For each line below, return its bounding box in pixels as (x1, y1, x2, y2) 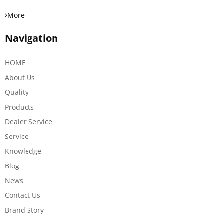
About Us (5, 73, 35, 82)
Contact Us (5, 191, 40, 200)
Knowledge (5, 146, 41, 156)
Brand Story (5, 205, 44, 215)
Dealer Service (5, 117, 52, 127)
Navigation (5, 31, 58, 45)
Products (5, 102, 34, 112)
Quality (5, 87, 28, 97)
